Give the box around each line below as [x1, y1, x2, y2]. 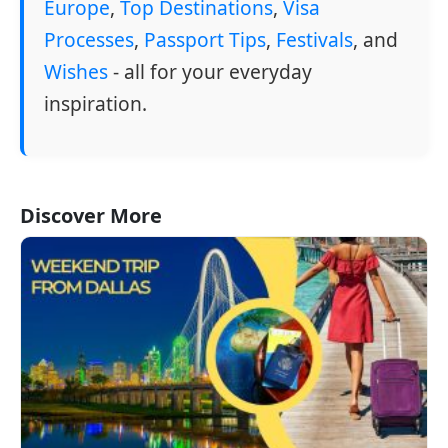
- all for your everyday [108, 58, 312, 86]
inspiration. [44, 90, 147, 118]
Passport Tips [144, 26, 266, 54]
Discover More [20, 202, 162, 230]
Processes [44, 26, 134, 54]
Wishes [44, 58, 108, 86]
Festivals [276, 26, 353, 54]
